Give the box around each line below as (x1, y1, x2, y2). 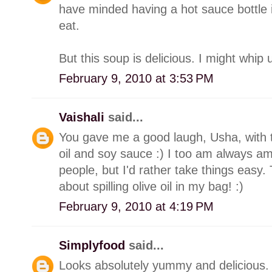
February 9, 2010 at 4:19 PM (59, 199, 214, 213)
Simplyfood (59, 238, 129, 252)
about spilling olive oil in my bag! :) (59, 179, 243, 193)
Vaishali (59, 110, 108, 124)
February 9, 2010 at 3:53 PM (59, 71, 214, 85)
